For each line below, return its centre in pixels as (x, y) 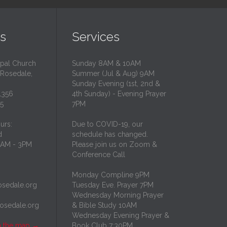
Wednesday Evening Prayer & (121, 216)
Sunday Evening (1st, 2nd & (116, 84)
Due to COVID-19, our (107, 124)
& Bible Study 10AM (104, 205)
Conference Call (99, 155)
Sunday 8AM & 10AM (106, 64)
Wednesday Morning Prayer (118, 195)
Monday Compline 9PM (111, 175)
